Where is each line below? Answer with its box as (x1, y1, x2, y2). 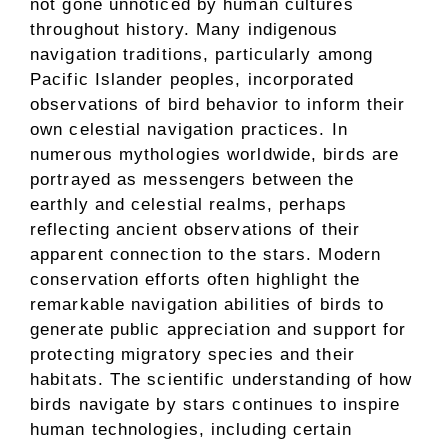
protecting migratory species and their (30, 345, 355, 364)
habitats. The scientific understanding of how (30, 370, 413, 389)
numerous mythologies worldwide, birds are (30, 145, 400, 164)
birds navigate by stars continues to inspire (30, 395, 401, 414)
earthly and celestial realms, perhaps (30, 195, 347, 214)
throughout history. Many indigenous (30, 20, 339, 39)
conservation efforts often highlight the (30, 270, 361, 289)
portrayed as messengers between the (30, 170, 355, 189)
